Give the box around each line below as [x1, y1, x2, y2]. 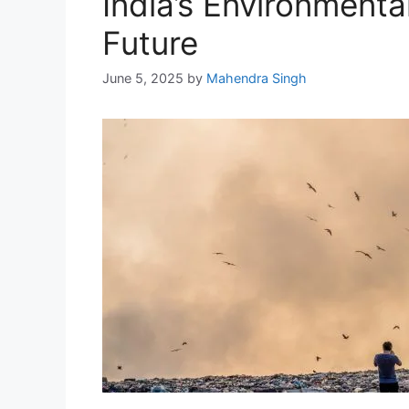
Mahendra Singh [206, 70, 307, 87]
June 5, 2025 [102, 70, 184, 87]
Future [102, 24, 198, 63]
